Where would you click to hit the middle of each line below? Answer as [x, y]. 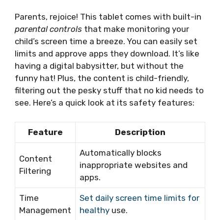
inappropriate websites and [134, 165]
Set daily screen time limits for [139, 198]
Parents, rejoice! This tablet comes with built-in [108, 17]
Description [140, 132]
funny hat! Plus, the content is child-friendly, [102, 78]
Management [45, 210]
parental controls [48, 29]
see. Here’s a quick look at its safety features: [105, 103]
